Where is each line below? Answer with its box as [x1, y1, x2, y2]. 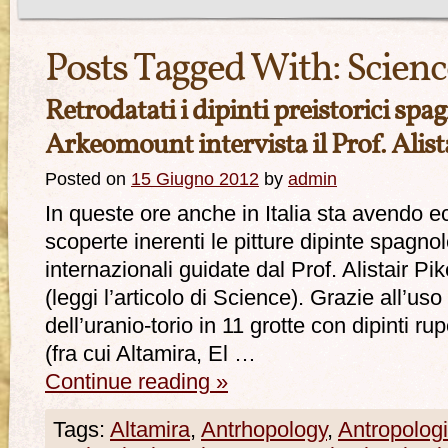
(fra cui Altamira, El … [45, 342, 256, 366]
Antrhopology [201, 418, 327, 442]
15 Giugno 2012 [131, 168, 259, 189]
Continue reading [45, 370, 216, 394]
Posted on [45, 168, 126, 189]
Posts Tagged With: [45, 42, 346, 98]
